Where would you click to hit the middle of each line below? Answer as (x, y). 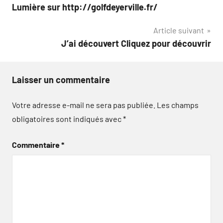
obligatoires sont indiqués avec (67, 118)
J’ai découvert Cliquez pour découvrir (136, 43)
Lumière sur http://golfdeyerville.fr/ (85, 7)
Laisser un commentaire (61, 79)
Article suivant (179, 30)
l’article (35, 35)
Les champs (178, 105)
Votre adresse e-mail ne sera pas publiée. (84, 105)
